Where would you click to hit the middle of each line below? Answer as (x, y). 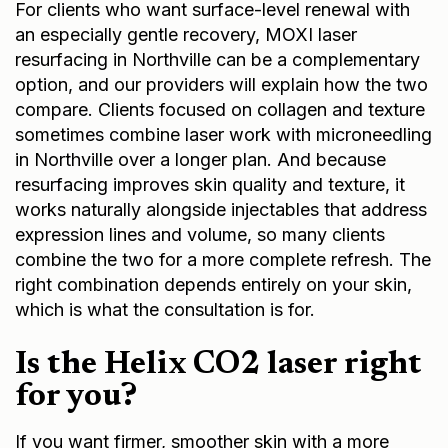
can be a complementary (315, 57)
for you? (76, 394)
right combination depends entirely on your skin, (213, 282)
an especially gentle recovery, (140, 32)
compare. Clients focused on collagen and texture (220, 107)
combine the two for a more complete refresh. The (223, 257)
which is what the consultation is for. (165, 307)
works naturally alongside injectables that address (221, 207)
